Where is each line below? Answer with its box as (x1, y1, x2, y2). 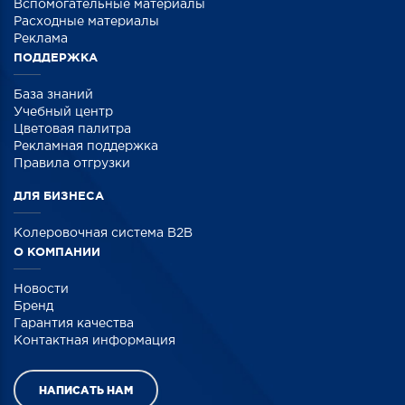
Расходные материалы (14, 16, 159, 28)
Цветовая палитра (14, 124, 131, 136)
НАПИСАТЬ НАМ (107, 384, 133, 397)
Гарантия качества (14, 318, 134, 330)
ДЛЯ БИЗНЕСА (14, 189, 104, 203)
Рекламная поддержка (14, 141, 158, 153)
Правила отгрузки (14, 158, 130, 170)
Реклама (14, 33, 68, 45)
